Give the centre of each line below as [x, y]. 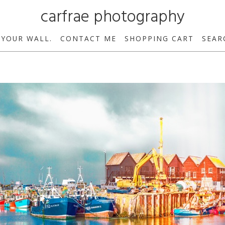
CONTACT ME [88, 38]
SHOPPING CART [159, 38]
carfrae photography [113, 17]
